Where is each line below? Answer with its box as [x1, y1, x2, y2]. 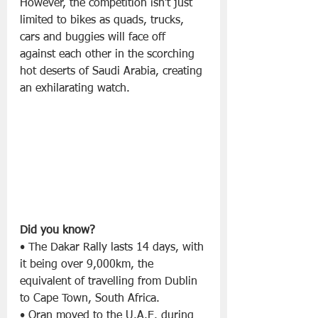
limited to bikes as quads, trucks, [20, 14, 187, 26]
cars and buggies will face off [20, 31, 169, 43]
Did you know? [20, 224, 95, 236]
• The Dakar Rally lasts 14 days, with [20, 241, 207, 253]
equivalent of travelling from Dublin [20, 275, 201, 287]
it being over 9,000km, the [20, 258, 157, 270]
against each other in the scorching [20, 48, 198, 60]
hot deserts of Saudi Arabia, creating [20, 65, 206, 77]
